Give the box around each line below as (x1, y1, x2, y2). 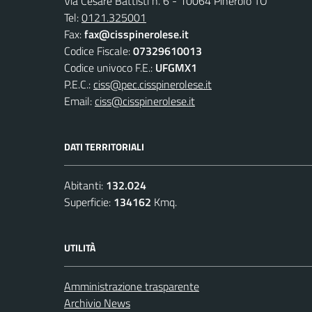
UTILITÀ (64, 240, 95, 255)
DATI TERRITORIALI (64, 139, 144, 154)
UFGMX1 (155, 58, 197, 76)
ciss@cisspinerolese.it (95, 92, 195, 109)
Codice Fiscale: (64, 42, 133, 59)
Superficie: (64, 193, 114, 210)
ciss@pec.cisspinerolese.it (93, 75, 212, 93)
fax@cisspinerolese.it (84, 25, 189, 42)
